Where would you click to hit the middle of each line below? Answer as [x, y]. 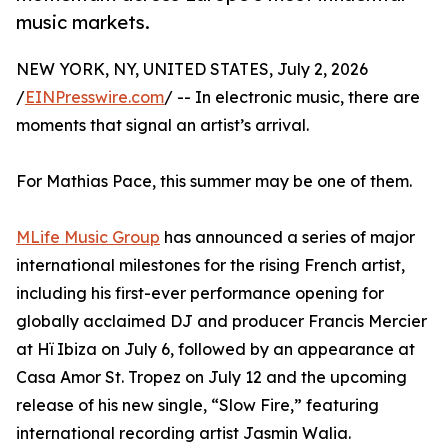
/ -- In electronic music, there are [292, 97]
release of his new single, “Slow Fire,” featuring [197, 405]
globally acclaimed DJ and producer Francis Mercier [221, 321]
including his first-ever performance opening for [200, 293]
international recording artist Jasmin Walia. [183, 433]
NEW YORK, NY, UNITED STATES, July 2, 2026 [192, 69]
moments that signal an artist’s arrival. [162, 125]
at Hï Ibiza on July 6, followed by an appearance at [215, 349]
